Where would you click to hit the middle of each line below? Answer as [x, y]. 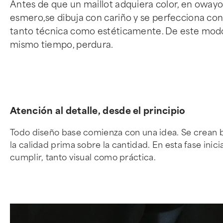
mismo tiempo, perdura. [62, 45]
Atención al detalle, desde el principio [98, 111]
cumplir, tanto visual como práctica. [83, 157]
